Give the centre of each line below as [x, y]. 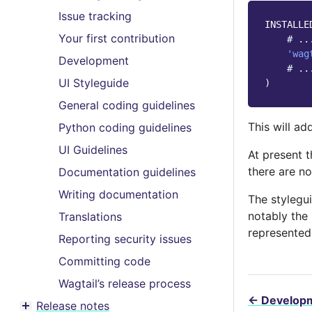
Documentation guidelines [127, 172]
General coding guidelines [127, 105]
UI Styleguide [94, 83]
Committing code [104, 261]
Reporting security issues [125, 239]
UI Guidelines [93, 150]
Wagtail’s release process [125, 283]
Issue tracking [95, 16]
